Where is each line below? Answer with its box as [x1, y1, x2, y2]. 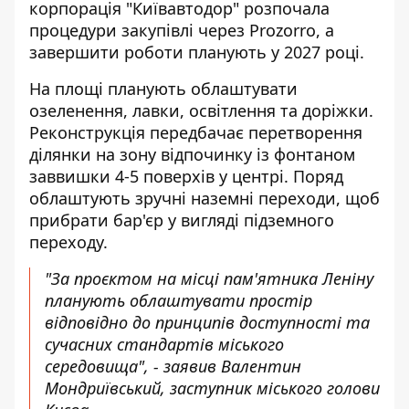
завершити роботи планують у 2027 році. [29, 41, 364, 63]
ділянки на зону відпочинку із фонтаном [29, 143, 355, 165]
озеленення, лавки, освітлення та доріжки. [29, 100, 373, 121]
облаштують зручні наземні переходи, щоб [29, 187, 380, 209]
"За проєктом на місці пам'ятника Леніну [45, 267, 373, 289]
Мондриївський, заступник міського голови [45, 377, 380, 399]
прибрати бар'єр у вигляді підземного [29, 209, 334, 231]
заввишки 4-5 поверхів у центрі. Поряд [29, 165, 343, 187]
